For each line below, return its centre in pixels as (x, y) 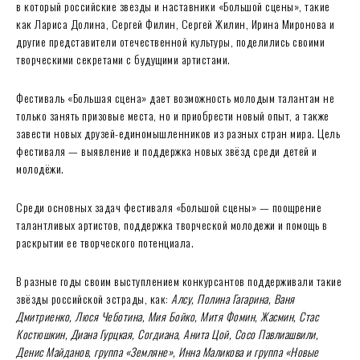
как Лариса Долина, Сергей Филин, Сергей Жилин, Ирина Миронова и (176, 23)
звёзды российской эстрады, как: (94, 298)
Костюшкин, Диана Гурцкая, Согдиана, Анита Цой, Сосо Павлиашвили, (167, 333)
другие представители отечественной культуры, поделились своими (170, 41)
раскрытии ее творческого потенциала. (105, 242)
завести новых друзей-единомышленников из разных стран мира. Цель (178, 133)
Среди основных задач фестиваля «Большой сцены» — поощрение (169, 207)
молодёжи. (40, 168)
